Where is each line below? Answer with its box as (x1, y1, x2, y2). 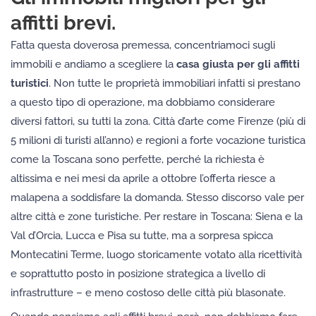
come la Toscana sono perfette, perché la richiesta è (11, 152, 265, 166)
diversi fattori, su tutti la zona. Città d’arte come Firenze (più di (11, 114, 305, 128)
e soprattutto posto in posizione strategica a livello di (11, 267, 265, 280)
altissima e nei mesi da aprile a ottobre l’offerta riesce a (11, 171, 275, 185)
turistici (11, 76, 49, 90)
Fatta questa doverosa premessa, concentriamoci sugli (11, 38, 275, 51)
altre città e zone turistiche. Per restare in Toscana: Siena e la (11, 209, 303, 223)
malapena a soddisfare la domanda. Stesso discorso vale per (11, 190, 304, 204)
